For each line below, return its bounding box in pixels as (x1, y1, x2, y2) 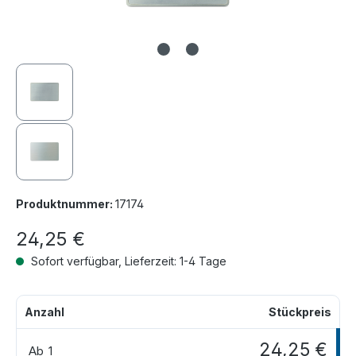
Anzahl (25, 305, 64, 319)
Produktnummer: (16, 197, 115, 211)
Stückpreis (269, 305, 331, 319)
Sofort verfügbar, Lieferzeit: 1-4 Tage (28, 254, 226, 268)
